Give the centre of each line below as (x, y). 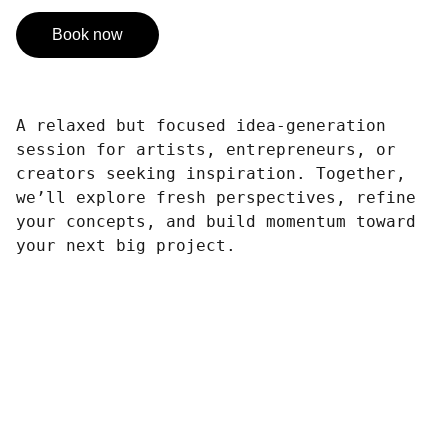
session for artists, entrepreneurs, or (206, 149)
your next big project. (126, 245)
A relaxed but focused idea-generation (201, 125)
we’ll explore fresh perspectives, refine (216, 197)
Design (93, 423)
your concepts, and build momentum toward (216, 221)
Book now (87, 34)
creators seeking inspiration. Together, (211, 173)
